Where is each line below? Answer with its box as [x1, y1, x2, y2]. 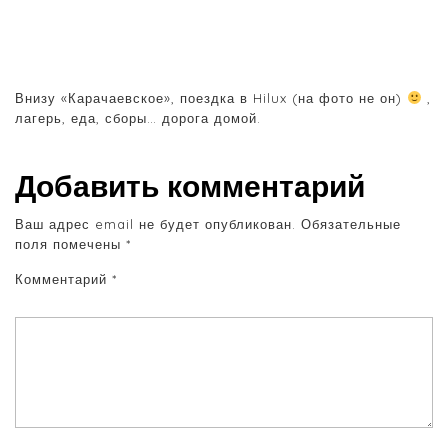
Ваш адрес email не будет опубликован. [15, 215, 296, 232]
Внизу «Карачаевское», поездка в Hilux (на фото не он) [15, 89, 407, 106]
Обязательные [301, 215, 401, 232]
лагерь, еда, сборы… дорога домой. [15, 109, 261, 126]
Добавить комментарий [15, 166, 365, 205]
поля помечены [15, 235, 126, 252]
